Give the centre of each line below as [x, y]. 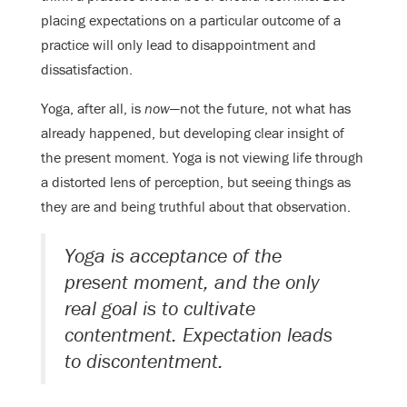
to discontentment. [144, 362]
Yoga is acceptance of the [173, 256]
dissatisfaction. [87, 69]
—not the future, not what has [260, 108]
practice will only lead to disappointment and [179, 44]
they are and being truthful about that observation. [196, 206]
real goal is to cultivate [160, 309]
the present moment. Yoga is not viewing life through [202, 157]
